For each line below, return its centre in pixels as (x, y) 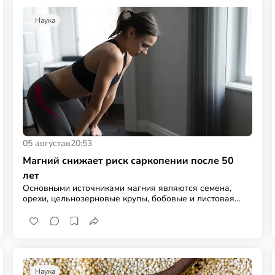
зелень (37, 209)
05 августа (45, 143)
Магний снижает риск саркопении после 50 (129, 161)
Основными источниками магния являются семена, (127, 188)
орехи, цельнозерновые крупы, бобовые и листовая (129, 198)
